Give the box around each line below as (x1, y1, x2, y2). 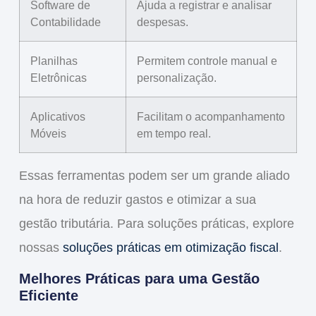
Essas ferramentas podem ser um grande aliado (18, 169, 290, 183)
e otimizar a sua (162, 193, 256, 207)
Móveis (30, 127, 66, 140)
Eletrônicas (30, 71, 87, 85)
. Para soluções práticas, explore (109, 217, 294, 231)
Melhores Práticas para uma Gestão (18, 270, 260, 286)
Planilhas (30, 54, 78, 68)
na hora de (18, 193, 83, 207)
